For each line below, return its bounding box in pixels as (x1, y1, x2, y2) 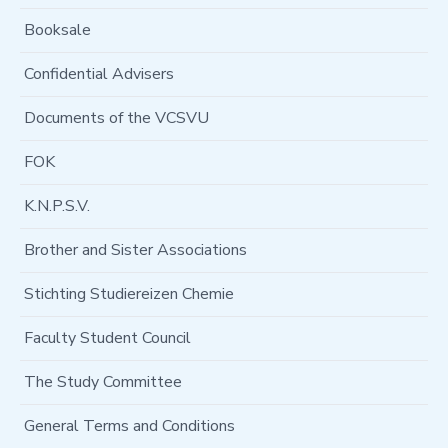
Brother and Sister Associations (24, 239, 247, 261)
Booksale (24, 19, 91, 41)
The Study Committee (24, 371, 182, 393)
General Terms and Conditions (24, 415, 235, 437)
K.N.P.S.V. (24, 195, 90, 217)
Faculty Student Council (24, 327, 191, 349)
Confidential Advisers (24, 63, 174, 85)
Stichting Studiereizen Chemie (24, 283, 234, 305)
